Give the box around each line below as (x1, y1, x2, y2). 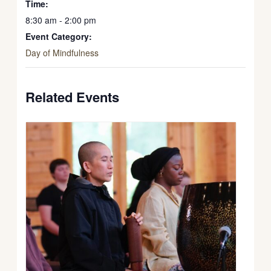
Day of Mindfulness (25, 46, 99, 59)
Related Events (25, 87, 120, 106)
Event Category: (25, 30, 93, 42)
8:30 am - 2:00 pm (25, 13, 97, 26)
